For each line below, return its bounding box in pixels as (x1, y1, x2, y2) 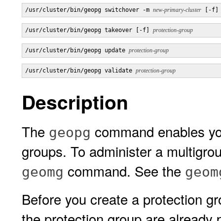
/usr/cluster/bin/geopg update (25, 47, 129, 54)
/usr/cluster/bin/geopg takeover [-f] (25, 27, 153, 34)
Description (22, 88, 128, 115)
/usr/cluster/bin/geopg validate (25, 67, 136, 74)
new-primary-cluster (153, 6, 201, 13)
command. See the (64, 161, 185, 181)
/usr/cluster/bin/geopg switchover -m (25, 6, 153, 13)
